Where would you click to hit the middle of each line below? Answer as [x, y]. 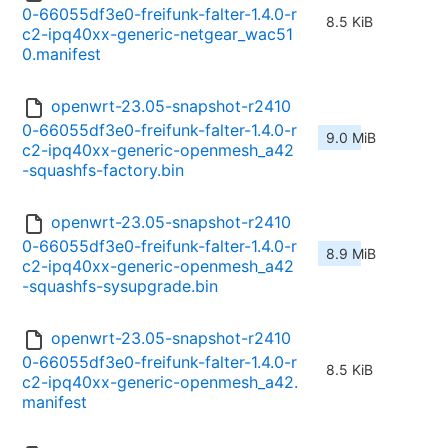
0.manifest [61, 54]
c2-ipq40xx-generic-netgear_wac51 [157, 34]
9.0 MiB [351, 138]
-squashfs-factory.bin [103, 170]
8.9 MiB [351, 254]
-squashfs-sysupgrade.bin [120, 286]
